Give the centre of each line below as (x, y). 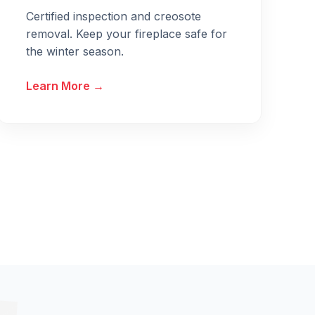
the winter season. (75, 52)
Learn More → (65, 86)
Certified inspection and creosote (114, 17)
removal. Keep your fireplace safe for (127, 34)
